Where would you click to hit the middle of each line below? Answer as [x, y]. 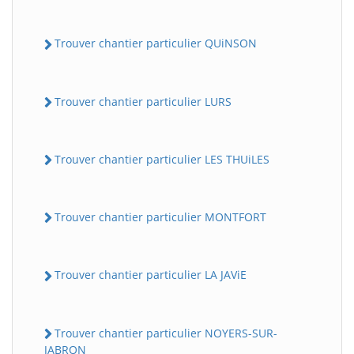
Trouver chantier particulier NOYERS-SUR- [166, 333]
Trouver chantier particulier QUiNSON [156, 43]
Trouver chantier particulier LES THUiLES [162, 159]
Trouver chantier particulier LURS [143, 101]
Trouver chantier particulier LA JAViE [151, 275]
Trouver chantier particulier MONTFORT [160, 217]
